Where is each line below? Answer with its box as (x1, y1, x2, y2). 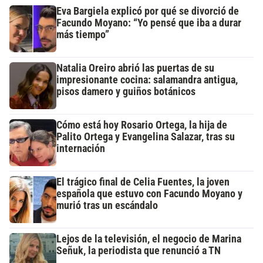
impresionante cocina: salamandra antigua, (56, 74, 238, 86)
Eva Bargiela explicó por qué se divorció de (56, 5, 239, 18)
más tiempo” (56, 29, 109, 41)
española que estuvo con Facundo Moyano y (56, 188, 242, 200)
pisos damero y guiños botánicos (56, 86, 195, 98)
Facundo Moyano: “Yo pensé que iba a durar (56, 17, 241, 29)
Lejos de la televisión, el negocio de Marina (56, 233, 241, 245)
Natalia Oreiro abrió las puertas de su (56, 62, 214, 75)
